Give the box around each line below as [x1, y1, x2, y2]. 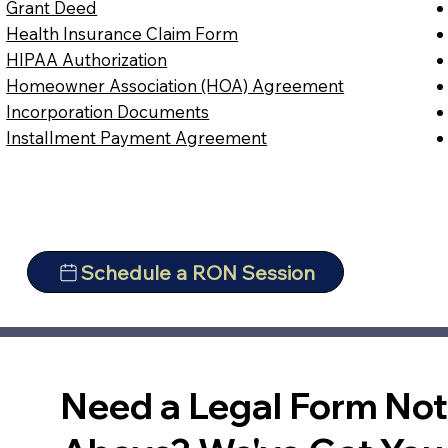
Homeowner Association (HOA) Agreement [6, 75, 345, 97]
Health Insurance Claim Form [6, 23, 239, 45]
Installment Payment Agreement [6, 127, 268, 149]
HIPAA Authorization [6, 49, 168, 71]
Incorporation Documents [6, 101, 210, 123]
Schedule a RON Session [81, 259, 316, 285]
